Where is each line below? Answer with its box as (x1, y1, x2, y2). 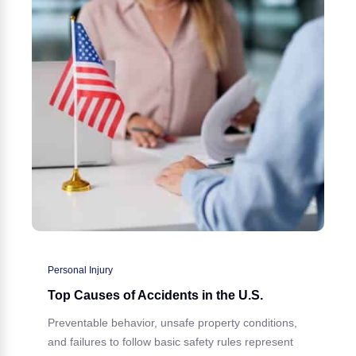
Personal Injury (48, 264, 113, 276)
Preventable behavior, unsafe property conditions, (48, 315, 297, 329)
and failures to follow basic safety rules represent (48, 335, 293, 348)
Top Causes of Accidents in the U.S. (48, 288, 263, 302)
